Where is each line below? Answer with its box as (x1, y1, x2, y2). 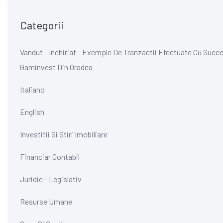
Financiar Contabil (20, 151, 80, 161)
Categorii (20, 18, 64, 31)
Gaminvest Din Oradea (20, 62, 93, 72)
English (20, 107, 44, 116)
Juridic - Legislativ (20, 174, 82, 184)
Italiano (20, 84, 45, 94)
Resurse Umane (20, 196, 72, 206)
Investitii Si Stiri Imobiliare (20, 129, 108, 139)
